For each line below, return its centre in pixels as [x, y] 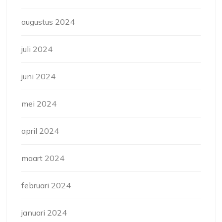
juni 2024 [38, 77]
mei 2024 [39, 104]
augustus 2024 [48, 22]
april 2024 [40, 131]
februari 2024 [46, 186]
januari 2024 [44, 213]
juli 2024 [37, 49]
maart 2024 [43, 158]
